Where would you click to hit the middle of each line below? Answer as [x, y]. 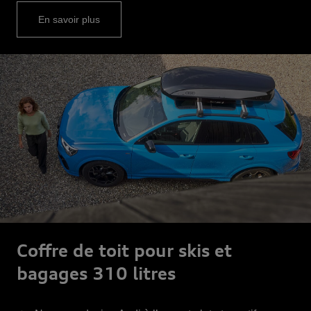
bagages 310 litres [96, 273]
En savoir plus [69, 20]
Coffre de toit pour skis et [124, 250]
